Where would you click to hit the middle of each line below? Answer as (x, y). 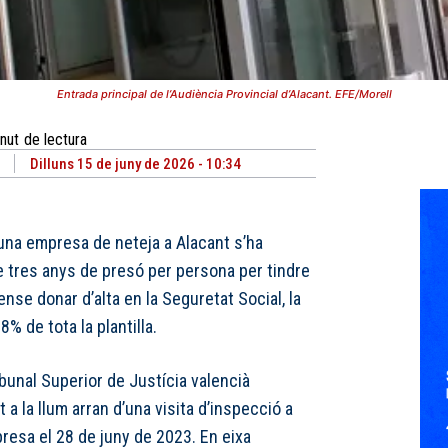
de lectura (55, 140)
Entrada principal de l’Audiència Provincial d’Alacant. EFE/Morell (224, 94)
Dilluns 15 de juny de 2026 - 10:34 (135, 164)
